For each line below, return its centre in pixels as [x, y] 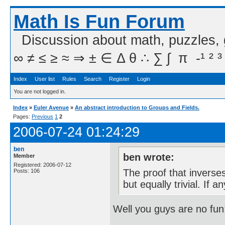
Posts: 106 [27, 171]
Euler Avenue [51, 107]
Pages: [22, 117]
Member [24, 156]
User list [45, 79]
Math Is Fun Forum [99, 22]
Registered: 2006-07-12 [42, 165]
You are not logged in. [40, 91]
